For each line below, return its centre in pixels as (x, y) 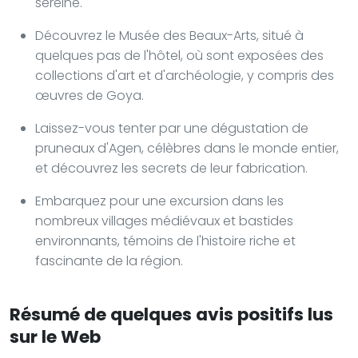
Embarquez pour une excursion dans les (159, 201)
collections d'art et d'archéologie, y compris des (185, 75)
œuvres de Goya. (89, 95)
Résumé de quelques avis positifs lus (171, 314)
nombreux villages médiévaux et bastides (164, 221)
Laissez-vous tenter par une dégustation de (172, 128)
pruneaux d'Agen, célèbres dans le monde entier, (187, 148)
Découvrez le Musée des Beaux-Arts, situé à (169, 35)
